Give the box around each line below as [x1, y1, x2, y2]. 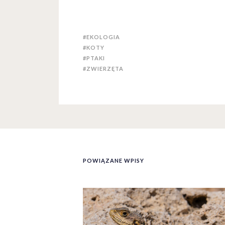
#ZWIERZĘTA [83, 65, 124, 72]
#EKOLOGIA [83, 33, 120, 40]
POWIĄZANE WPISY [83, 157, 144, 164]
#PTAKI [83, 54, 105, 61]
